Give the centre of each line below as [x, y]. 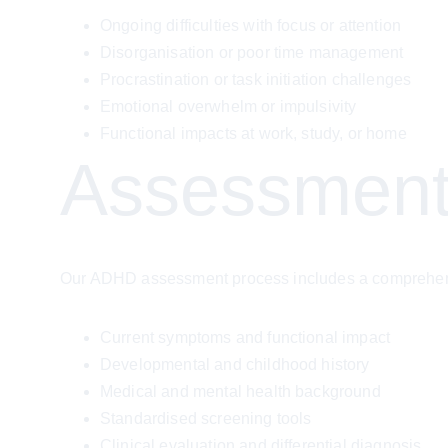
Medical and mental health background [240, 391]
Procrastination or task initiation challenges [256, 79]
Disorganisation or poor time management [252, 52]
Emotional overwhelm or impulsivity [228, 106]
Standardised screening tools [206, 418]
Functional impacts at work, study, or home [253, 133]
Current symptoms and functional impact [245, 337]
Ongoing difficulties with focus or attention [251, 25]
